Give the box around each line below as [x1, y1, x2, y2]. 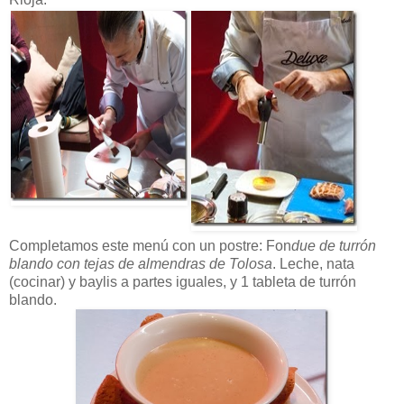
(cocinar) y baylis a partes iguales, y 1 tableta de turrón [9, 274, 356, 290]
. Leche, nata [272, 256, 354, 272]
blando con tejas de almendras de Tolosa [9, 256, 272, 272]
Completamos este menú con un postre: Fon [9, 238, 291, 254]
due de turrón [291, 238, 376, 254]
